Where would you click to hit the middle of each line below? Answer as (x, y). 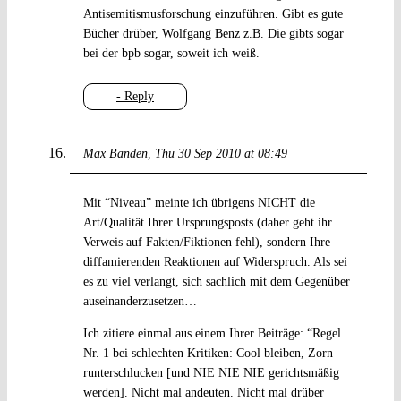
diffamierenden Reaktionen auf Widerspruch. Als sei (215, 262)
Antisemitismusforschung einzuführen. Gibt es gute (213, 14)
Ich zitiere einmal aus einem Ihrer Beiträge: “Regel (212, 334)
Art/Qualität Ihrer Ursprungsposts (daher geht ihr (207, 223)
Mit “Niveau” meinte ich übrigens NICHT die (199, 203)
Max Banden (115, 154)
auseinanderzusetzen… (140, 302)
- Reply (135, 97)
